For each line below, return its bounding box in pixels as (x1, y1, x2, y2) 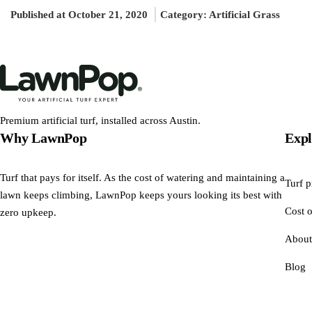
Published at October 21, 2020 (10, 8, 148, 20)
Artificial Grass (209, 8, 280, 20)
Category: (160, 8, 209, 20)
